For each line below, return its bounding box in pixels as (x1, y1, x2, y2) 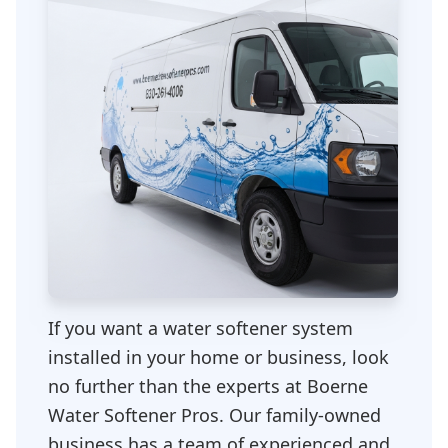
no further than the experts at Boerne (48, 374, 368, 398)
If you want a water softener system (48, 316, 353, 340)
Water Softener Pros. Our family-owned (48, 403, 381, 427)
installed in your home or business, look (48, 345, 389, 369)
